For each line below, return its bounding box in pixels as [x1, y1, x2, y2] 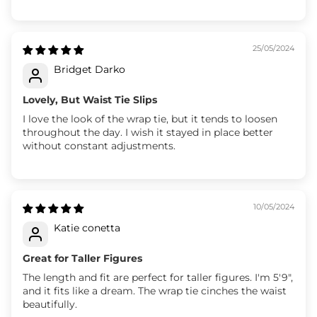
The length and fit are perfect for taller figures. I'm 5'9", [23, 270, 293, 284]
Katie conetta [54, 221, 120, 234]
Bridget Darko [54, 62, 125, 76]
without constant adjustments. [23, 139, 175, 152]
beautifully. [23, 297, 77, 311]
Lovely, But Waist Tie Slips [23, 93, 157, 106]
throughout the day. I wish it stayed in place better [23, 125, 273, 139]
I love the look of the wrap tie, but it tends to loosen [23, 112, 277, 125]
